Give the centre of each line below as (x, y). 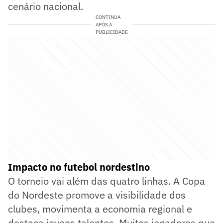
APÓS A (104, 24)
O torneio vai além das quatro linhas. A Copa (107, 181)
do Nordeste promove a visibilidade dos (97, 195)
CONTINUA (108, 17)
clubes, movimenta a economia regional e (100, 209)
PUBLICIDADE (111, 32)
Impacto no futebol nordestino (79, 167)
